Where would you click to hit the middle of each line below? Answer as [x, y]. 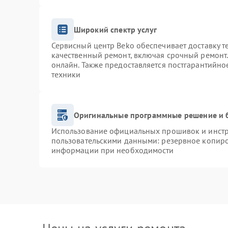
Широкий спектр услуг [115, 29]
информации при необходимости [112, 150]
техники [66, 74]
